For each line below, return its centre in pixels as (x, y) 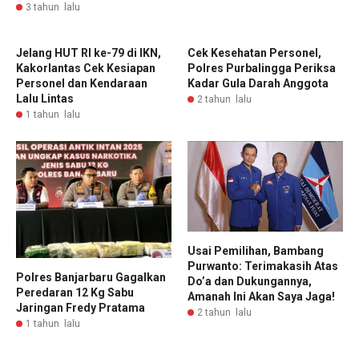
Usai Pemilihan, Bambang (256, 250)
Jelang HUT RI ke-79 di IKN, (89, 53)
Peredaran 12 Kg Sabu (75, 292)
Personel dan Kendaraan (82, 84)
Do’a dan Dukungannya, (250, 281)
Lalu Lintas (45, 99)
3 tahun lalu (53, 8)
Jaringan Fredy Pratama (81, 307)
